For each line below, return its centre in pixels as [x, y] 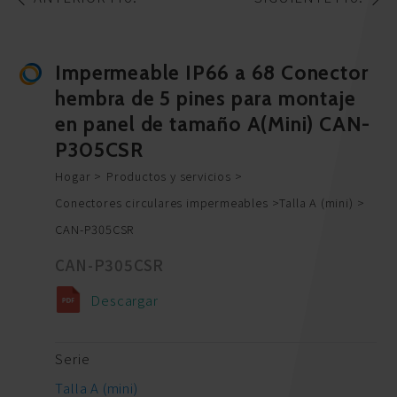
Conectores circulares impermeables [162, 203]
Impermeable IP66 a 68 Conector [212, 73]
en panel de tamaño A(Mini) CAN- [213, 125]
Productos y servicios [169, 176]
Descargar [125, 300]
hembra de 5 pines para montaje [206, 99]
